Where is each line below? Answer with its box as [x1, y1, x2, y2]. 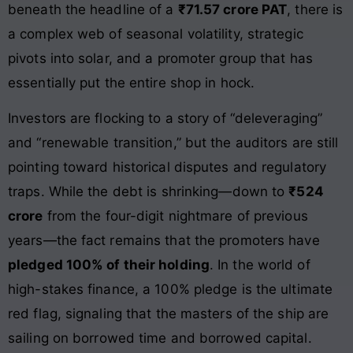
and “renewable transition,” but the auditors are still [8, 135, 339, 151]
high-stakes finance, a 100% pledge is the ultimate [8, 281, 333, 298]
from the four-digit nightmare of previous [43, 208, 308, 225]
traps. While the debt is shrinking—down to [8, 184, 289, 200]
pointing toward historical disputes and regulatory [8, 159, 327, 176]
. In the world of [209, 257, 310, 273]
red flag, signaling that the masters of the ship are [8, 306, 329, 322]
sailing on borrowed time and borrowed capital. [8, 330, 312, 347]
